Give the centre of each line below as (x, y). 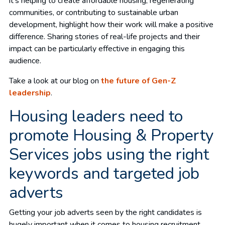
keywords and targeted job (104, 173)
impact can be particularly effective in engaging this (97, 48)
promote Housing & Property (111, 135)
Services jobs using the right (109, 154)
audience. (25, 61)
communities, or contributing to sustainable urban (94, 12)
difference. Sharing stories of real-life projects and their (104, 36)
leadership (30, 93)
